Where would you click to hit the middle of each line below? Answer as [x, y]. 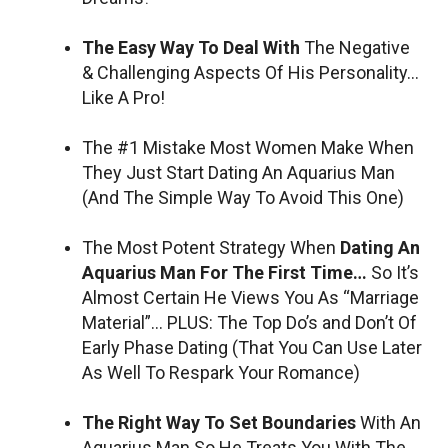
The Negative [355, 47]
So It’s [395, 272]
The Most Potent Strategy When [211, 247]
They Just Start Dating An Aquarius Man [238, 172]
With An [390, 422]
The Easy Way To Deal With [191, 47]
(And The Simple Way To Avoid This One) [243, 197]
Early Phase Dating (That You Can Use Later [252, 347]
